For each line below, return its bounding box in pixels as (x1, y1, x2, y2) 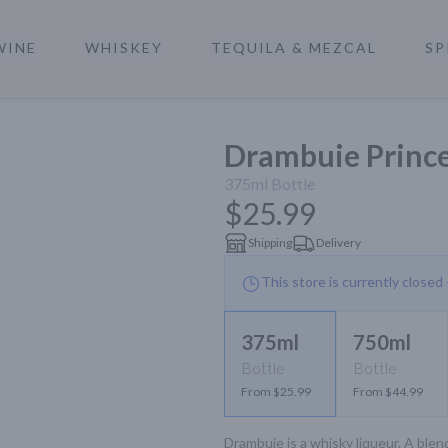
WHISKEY (84, 39, 163, 56)
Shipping (248, 235, 292, 250)
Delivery (316, 235, 361, 250)
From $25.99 (241, 384, 311, 399)
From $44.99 (353, 384, 423, 399)
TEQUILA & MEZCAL (210, 39, 377, 56)
